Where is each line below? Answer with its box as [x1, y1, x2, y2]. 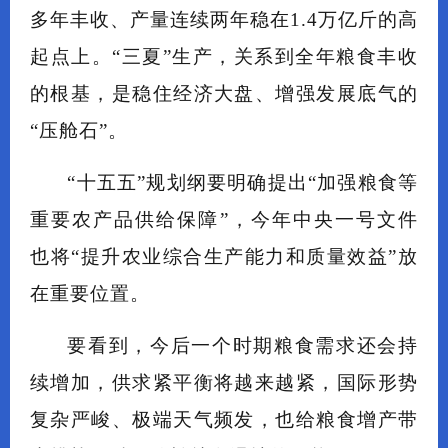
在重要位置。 [30, 283, 150, 305]
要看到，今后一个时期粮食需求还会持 [67, 335, 418, 357]
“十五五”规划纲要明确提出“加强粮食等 [67, 172, 418, 194]
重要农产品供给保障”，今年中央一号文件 [30, 209, 418, 231]
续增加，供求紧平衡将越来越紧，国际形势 [30, 372, 418, 394]
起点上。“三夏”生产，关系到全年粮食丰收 [30, 46, 418, 68]
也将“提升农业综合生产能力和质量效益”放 [30, 246, 418, 268]
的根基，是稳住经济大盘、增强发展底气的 [30, 83, 418, 105]
